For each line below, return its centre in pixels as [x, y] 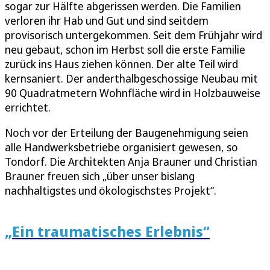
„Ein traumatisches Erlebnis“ [107, 231]
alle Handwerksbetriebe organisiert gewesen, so [121, 147]
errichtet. [28, 108]
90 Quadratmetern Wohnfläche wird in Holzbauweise [133, 93]
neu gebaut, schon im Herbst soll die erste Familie [125, 50]
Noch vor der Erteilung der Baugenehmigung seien [127, 133]
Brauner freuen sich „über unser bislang [100, 176]
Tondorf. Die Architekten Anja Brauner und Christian [131, 162]
